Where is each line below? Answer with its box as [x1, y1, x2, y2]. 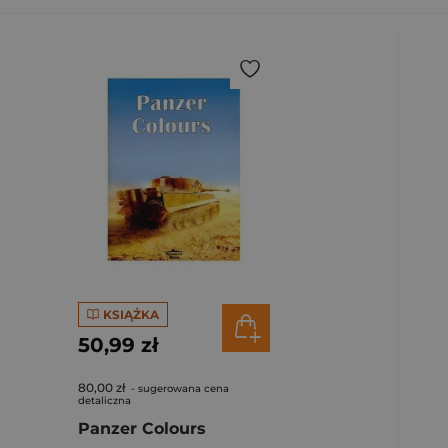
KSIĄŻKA [102, 306, 159, 322]
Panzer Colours [78, 419, 206, 438]
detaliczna [78, 394, 131, 407]
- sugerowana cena [128, 382, 229, 395]
